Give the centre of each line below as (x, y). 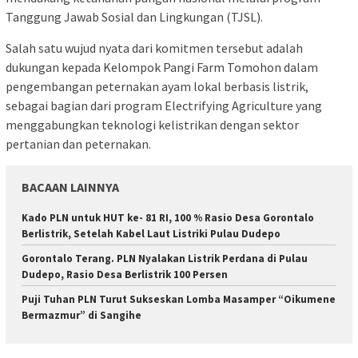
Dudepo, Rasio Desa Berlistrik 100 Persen (125, 275)
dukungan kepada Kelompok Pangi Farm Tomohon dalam (162, 68)
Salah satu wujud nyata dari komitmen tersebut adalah (154, 48)
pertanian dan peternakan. (78, 144)
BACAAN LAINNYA (70, 187)
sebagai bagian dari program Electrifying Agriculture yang (164, 106)
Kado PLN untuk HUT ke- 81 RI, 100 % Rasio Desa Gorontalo (168, 218)
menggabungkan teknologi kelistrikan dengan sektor (152, 125)
